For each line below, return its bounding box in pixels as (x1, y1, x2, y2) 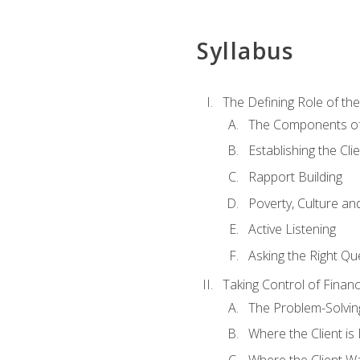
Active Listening (247, 220, 336, 239)
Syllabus (196, 35, 294, 67)
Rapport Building (247, 167, 342, 186)
